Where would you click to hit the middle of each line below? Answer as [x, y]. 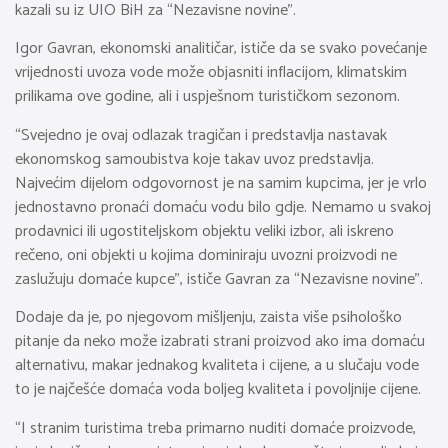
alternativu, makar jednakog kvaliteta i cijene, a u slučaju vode [217, 366]
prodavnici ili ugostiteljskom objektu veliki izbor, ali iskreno [204, 231]
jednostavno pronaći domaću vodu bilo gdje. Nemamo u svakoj [223, 207]
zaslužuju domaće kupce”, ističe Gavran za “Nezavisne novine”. [219, 279]
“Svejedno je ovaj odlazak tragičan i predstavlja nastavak [201, 135]
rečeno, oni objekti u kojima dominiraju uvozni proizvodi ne [206, 255]
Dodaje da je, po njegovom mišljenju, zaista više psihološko [208, 318]
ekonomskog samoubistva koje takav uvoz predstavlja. [194, 159]
